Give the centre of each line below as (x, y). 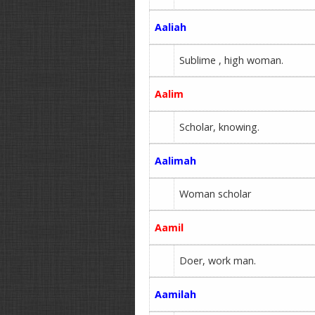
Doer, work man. (218, 261)
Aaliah (171, 27)
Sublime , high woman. (232, 60)
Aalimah (176, 161)
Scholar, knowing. (220, 127)
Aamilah (176, 294)
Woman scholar (216, 194)
